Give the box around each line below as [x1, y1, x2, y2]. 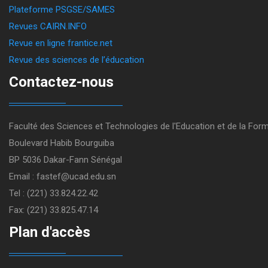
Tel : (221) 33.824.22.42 [9, 188, 98, 199]
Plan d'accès [9, 224, 90, 240]
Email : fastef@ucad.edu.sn [9, 171, 116, 182]
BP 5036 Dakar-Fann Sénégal [9, 154, 122, 165]
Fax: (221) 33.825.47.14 [9, 205, 98, 215]
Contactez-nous [9, 74, 114, 90]
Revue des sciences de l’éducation [9, 54, 144, 65]
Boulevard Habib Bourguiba [9, 138, 114, 148]
